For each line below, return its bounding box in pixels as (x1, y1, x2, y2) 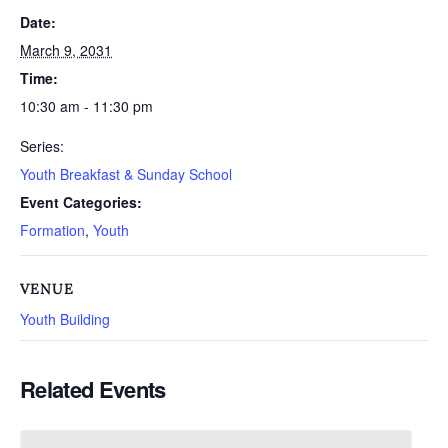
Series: (20, 136, 64, 156)
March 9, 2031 (20, 40, 112, 60)
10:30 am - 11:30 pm (20, 96, 153, 116)
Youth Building (20, 309, 110, 329)
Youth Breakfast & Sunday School (20, 164, 232, 184)
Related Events (20, 373, 166, 405)
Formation (20, 220, 85, 240)
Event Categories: (20, 192, 142, 212)
